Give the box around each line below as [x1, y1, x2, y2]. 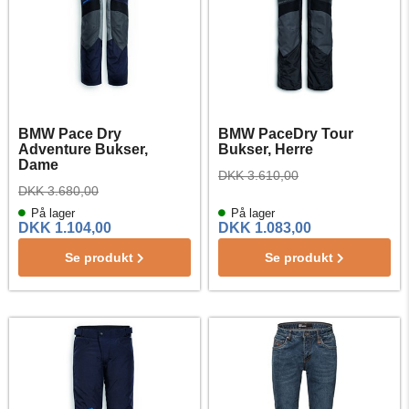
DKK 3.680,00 [18, 184, 99, 198]
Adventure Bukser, [18, 142, 148, 157]
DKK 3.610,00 [218, 168, 299, 183]
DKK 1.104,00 [18, 220, 111, 236]
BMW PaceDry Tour [218, 126, 353, 142]
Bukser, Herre [218, 142, 313, 157]
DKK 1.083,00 [218, 220, 311, 236]
